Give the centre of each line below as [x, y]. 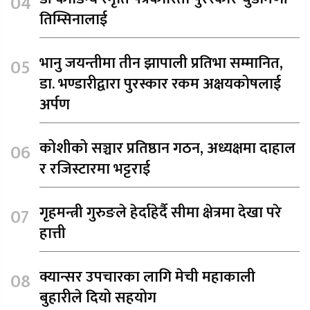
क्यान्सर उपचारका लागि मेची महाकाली [147, 277]
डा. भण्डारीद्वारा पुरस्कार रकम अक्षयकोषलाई [160, 84]
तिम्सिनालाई [73, 20]
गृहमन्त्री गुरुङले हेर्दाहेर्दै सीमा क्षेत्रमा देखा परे [161, 213]
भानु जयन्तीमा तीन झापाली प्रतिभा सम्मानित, [161, 64]
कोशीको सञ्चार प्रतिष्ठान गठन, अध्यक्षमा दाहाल [167, 149]
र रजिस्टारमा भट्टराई [95, 170]
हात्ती [53, 234]
